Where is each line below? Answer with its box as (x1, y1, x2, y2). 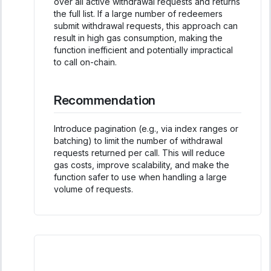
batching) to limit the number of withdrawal (54, 135, 223, 146)
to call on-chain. (54, 57, 117, 68)
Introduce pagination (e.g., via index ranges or (54, 123, 238, 134)
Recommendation (54, 93, 156, 108)
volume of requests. (54, 183, 133, 194)
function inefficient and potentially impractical (54, 45, 233, 56)
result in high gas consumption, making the (54, 33, 223, 44)
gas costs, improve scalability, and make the (54, 159, 229, 170)
